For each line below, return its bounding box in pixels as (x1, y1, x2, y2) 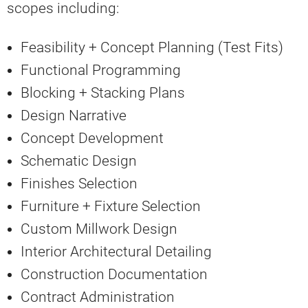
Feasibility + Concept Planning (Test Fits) (21, 38, 283, 56)
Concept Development (21, 129, 164, 146)
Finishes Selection (21, 175, 137, 192)
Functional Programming (21, 61, 181, 78)
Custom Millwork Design (21, 220, 177, 237)
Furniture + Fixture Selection (21, 197, 201, 214)
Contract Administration (21, 288, 175, 305)
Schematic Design (21, 152, 137, 169)
